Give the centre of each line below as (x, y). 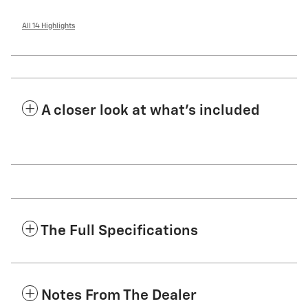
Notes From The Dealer (119, 296)
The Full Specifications (119, 231)
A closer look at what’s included (151, 111)
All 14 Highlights (48, 26)
